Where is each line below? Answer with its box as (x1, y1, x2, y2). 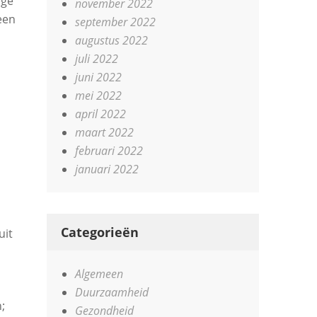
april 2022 (75, 106, 127, 122)
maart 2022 (75, 125, 134, 140)
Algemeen (75, 266, 124, 282)
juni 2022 (75, 69, 122, 85)
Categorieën (61, 224, 139, 241)
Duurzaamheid (75, 284, 149, 300)
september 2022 (75, 14, 156, 30)
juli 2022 (75, 51, 119, 67)
